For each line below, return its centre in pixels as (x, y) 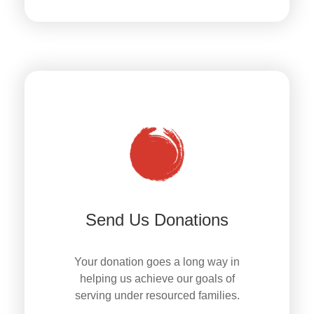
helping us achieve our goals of (157, 279)
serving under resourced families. (157, 296)
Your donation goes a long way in (157, 262)
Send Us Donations (157, 220)
